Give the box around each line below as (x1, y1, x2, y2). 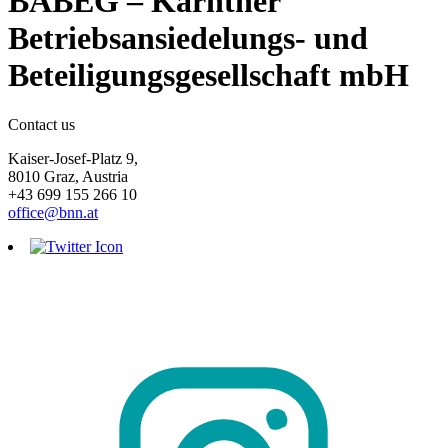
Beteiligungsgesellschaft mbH (8, 57, 409, 94)
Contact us (8, 115, 75, 133)
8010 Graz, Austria (8, 167, 128, 185)
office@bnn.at (8, 203, 98, 221)
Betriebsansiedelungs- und (8, 20, 368, 57)
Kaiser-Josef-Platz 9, (8, 149, 138, 167)
